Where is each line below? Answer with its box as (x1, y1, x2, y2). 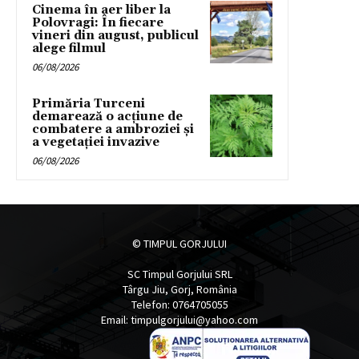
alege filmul (32, 40, 106, 56)
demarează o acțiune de (32, 108, 183, 124)
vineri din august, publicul (32, 27, 199, 43)
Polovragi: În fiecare (32, 14, 163, 30)
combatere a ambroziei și (32, 121, 194, 137)
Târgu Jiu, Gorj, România (122, 281, 237, 296)
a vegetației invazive (32, 134, 159, 150)
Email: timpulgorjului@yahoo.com (101, 312, 258, 327)
